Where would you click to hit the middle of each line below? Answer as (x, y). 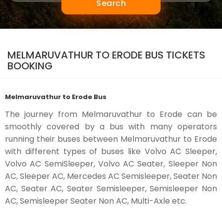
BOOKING (30, 66)
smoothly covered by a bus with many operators (111, 127)
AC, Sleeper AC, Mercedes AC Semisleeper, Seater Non (111, 176)
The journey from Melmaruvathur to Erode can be (111, 114)
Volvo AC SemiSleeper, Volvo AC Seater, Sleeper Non (111, 164)
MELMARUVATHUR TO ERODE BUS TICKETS (106, 55)
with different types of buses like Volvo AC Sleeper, (111, 151)
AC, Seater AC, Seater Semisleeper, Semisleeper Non (111, 189)
